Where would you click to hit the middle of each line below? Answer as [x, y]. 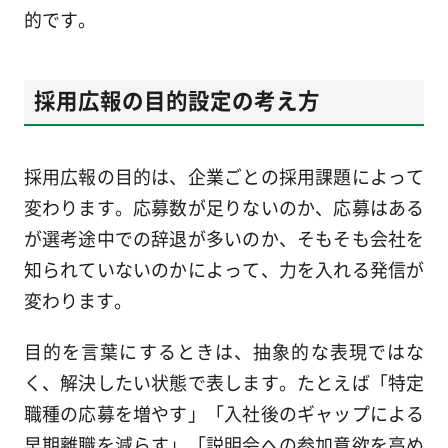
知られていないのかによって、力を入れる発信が [224, 269]
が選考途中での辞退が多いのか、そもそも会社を [224, 238]
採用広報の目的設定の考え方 [176, 100]
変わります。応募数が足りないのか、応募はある [224, 207]
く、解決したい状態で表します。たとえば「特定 [224, 382]
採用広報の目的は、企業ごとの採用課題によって [224, 176]
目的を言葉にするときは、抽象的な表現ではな [224, 351]
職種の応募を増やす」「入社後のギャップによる [224, 413]
